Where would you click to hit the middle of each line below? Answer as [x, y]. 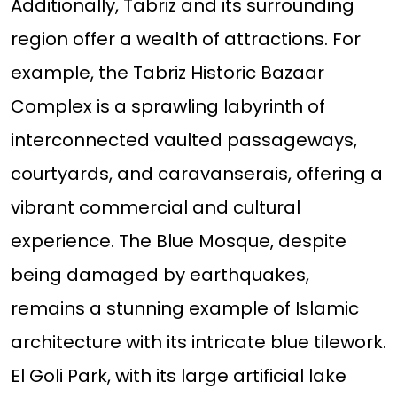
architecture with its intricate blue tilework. [198, 343]
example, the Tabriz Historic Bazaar [167, 73]
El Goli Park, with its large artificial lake [178, 376]
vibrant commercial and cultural [155, 208]
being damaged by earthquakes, [160, 275]
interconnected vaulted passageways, [183, 140]
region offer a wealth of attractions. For [185, 39]
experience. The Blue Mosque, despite [178, 241]
